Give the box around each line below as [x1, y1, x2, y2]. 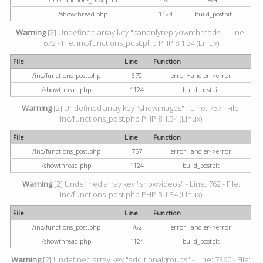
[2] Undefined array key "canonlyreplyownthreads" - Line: [46, 27, 247, 38]
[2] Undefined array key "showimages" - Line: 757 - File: [51, 103, 241, 113]
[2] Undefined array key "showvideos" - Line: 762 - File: [52, 178, 240, 189]
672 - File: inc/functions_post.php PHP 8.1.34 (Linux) [43, 38, 219, 48]
